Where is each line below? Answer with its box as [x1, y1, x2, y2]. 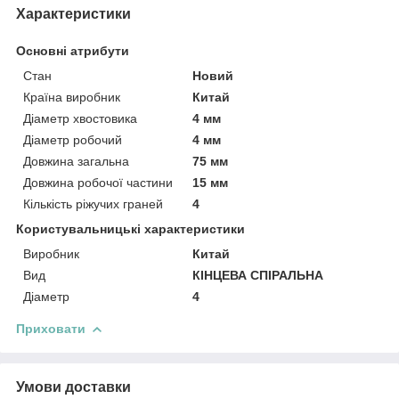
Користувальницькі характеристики [16, 221, 245, 236]
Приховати [16, 321, 85, 336]
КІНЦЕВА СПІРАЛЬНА [192, 267, 324, 282]
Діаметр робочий [23, 132, 122, 147]
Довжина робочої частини [23, 175, 173, 190]
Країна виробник [23, 89, 120, 104]
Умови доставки [16, 379, 131, 395]
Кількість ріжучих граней [23, 196, 163, 211]
